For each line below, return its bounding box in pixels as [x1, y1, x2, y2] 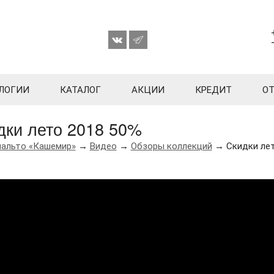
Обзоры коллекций [130, 141, 212, 152]
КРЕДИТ [195, 84, 232, 95]
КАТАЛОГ [60, 84, 101, 95]
